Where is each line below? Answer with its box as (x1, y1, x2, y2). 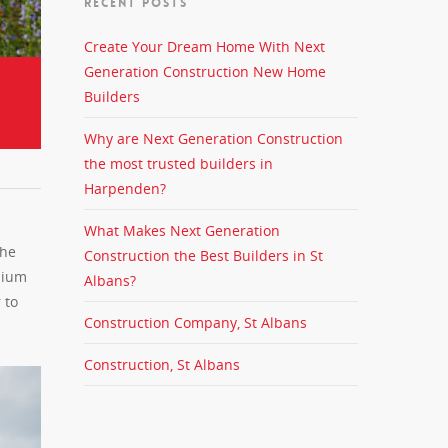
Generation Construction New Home (84, 62, 327, 81)
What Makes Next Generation (84, 221, 281, 240)
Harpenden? (84, 179, 167, 198)
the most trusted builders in (84, 154, 274, 173)
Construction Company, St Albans (84, 313, 308, 332)
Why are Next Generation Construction (84, 129, 344, 148)
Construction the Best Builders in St (84, 246, 324, 265)
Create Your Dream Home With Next (84, 37, 326, 56)
